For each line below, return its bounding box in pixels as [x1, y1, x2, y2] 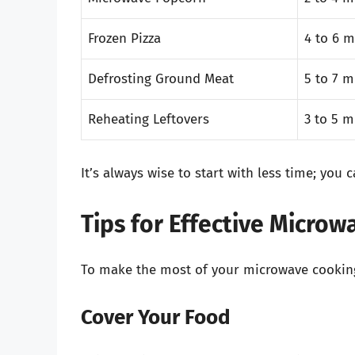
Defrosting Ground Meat [88, 70, 234, 87]
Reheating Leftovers [88, 110, 209, 128]
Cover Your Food [81, 305, 231, 330]
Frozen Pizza [88, 29, 161, 47]
